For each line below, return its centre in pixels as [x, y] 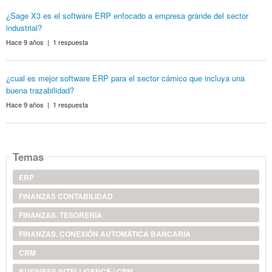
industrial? [24, 28]
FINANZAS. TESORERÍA [60, 215]
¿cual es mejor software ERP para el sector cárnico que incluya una [125, 78]
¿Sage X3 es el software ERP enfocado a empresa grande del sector [127, 16]
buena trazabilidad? [40, 90]
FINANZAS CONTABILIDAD [66, 196]
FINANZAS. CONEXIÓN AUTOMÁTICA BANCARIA [104, 234]
